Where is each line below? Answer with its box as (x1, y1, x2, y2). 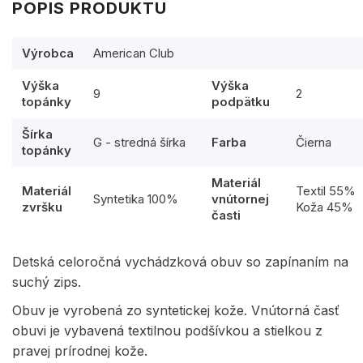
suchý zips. (12, 273, 81, 290)
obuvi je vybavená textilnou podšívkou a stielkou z (12, 322, 322, 339)
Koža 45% (296, 199, 353, 215)
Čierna (296, 134, 331, 150)
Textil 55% (296, 182, 356, 199)
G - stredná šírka (93, 134, 186, 150)
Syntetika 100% (93, 190, 178, 207)
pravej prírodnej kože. (12, 342, 147, 359)
